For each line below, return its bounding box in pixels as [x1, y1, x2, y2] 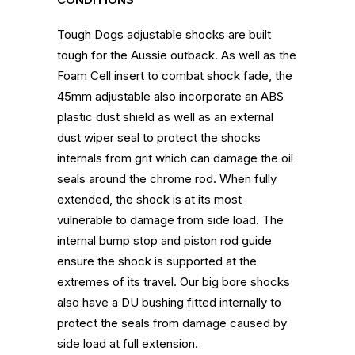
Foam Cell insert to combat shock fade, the [57, 68, 292, 83]
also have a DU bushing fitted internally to [57, 295, 281, 310]
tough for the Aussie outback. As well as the [57, 48, 296, 63]
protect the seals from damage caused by [57, 315, 287, 330]
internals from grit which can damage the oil [57, 151, 293, 166]
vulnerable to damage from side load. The [57, 212, 284, 227]
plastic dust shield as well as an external [57, 109, 273, 124]
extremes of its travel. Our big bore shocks [57, 274, 290, 289]
